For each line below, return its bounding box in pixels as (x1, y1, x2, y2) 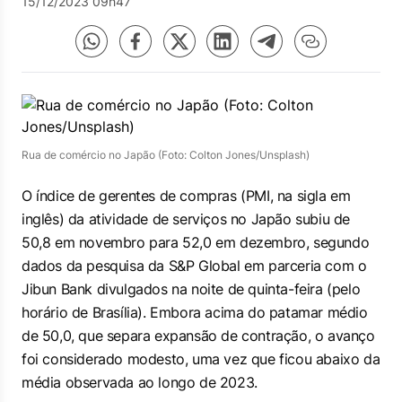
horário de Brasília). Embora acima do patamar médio (22, 303, 368, 321)
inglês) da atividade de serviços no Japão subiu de (22, 210, 351, 228)
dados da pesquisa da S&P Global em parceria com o (22, 257, 367, 275)
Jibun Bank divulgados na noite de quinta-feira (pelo (22, 280, 361, 298)
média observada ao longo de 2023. (22, 373, 258, 391)
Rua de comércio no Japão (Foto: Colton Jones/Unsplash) (22, 148, 310, 162)
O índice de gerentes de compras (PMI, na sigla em (22, 187, 351, 205)
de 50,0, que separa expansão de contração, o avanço (22, 327, 375, 345)
